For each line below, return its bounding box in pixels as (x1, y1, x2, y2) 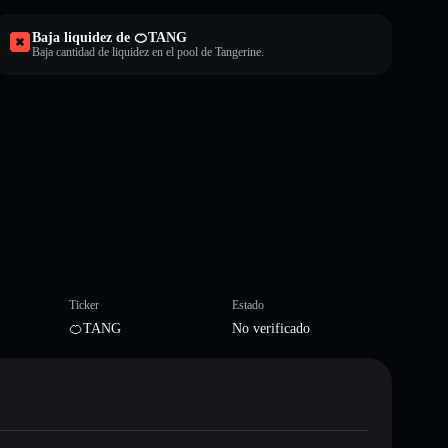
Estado (232, 297, 264, 312)
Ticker (68, 297, 99, 312)
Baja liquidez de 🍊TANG (32, 29, 187, 45)
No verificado (232, 320, 310, 336)
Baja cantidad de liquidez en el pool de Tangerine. (32, 44, 264, 59)
